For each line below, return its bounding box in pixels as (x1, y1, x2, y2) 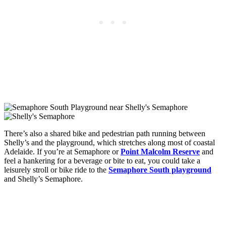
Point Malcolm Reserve (121, 147, 200, 156)
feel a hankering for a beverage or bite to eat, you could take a (4, 156, 200, 165)
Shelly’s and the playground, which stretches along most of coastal (4, 138, 215, 147)
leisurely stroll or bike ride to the (4, 165, 108, 175)
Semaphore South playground (108, 165, 211, 175)
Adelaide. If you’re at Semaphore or (4, 147, 121, 156)
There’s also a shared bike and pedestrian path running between (4, 129, 205, 138)
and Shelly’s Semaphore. (4, 175, 83, 184)
